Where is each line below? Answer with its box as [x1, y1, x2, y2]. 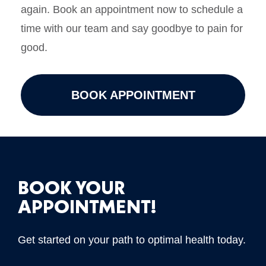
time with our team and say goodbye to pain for [21, 22, 243, 34]
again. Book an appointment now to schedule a [21, 3, 243, 15]
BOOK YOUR [18, 175, 125, 200]
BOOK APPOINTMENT [71, 88, 195, 102]
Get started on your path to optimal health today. [18, 234, 246, 246]
